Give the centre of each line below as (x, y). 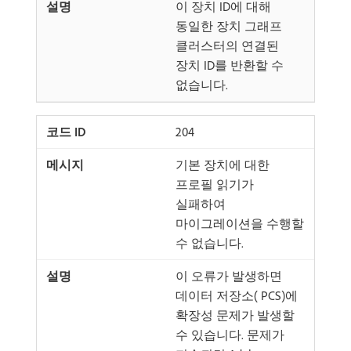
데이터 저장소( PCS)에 (237, 295)
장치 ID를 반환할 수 (230, 65)
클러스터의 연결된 (227, 45)
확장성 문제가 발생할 (235, 315)
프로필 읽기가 (215, 184)
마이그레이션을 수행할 (240, 223)
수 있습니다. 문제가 (230, 335)
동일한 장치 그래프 (229, 26)
